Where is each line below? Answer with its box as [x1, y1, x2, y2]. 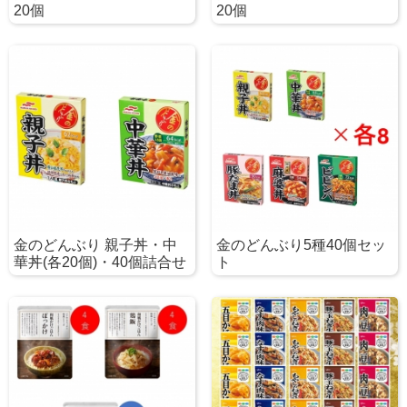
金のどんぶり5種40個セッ [215, 237, 386, 253]
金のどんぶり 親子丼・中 [14, 237, 177, 253]
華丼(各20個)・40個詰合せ [14, 254, 186, 271]
